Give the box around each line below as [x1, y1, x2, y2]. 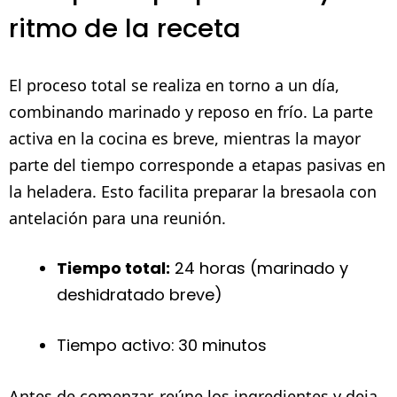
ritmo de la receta [9, 10, 241, 46]
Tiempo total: [57, 256, 170, 279]
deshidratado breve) [57, 283, 222, 306]
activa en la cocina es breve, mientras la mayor [9, 127, 361, 149]
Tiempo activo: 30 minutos [57, 333, 267, 356]
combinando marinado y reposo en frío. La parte [9, 100, 373, 122]
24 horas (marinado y [170, 256, 348, 279]
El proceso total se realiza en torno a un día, [9, 74, 339, 96]
